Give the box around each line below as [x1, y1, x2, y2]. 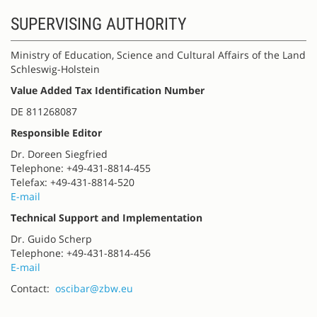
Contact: [11, 281, 55, 295]
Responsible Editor [11, 125, 102, 139]
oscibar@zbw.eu [55, 281, 133, 295]
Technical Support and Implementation [11, 210, 202, 224]
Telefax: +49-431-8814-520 [11, 175, 134, 189]
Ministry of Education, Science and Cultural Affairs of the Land [11, 47, 306, 62]
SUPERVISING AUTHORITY [11, 13, 187, 34]
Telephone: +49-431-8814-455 [11, 161, 151, 175]
